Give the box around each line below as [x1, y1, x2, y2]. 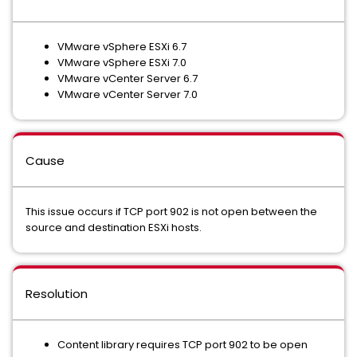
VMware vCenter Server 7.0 [57, 87, 198, 102]
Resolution [25, 285, 88, 302]
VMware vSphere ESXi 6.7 [57, 39, 186, 54]
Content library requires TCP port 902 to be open [57, 337, 308, 352]
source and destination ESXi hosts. [25, 220, 202, 235]
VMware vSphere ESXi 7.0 [57, 55, 186, 70]
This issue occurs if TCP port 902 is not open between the [25, 204, 317, 219]
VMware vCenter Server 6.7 [57, 71, 198, 86]
